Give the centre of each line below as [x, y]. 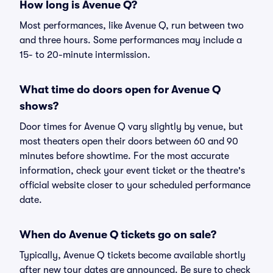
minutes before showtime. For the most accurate [124, 156]
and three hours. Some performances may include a [131, 40]
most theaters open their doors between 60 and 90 [129, 141]
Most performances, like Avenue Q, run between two [132, 26]
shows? [39, 106]
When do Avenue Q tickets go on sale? [118, 235]
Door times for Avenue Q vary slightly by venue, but [131, 127]
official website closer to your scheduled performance [135, 185]
